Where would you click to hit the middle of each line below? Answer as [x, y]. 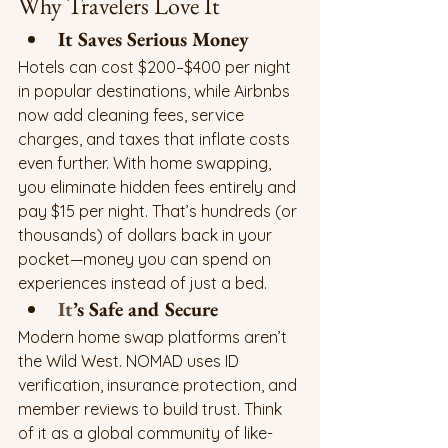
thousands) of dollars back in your [147, 235]
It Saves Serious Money [153, 39]
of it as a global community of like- [145, 433]
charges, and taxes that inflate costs [156, 139]
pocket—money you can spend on [146, 259]
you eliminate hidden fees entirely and [159, 187]
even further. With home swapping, [146, 163]
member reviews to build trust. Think [152, 409]
